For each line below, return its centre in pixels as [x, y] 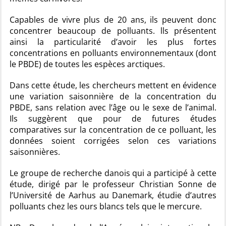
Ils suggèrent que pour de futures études [113, 118]
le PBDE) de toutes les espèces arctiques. [87, 64]
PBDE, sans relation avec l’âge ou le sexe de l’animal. [113, 107]
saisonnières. [35, 152]
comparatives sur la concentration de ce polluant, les [113, 129]
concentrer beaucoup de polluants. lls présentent [113, 31]
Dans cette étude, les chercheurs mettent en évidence [113, 85]
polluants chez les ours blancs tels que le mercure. [106, 206]
